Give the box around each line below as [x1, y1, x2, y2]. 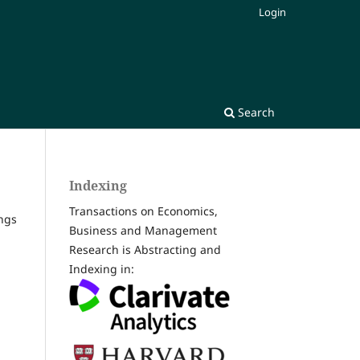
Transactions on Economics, [69, 202, 218, 219]
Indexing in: [69, 260, 134, 276]
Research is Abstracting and [69, 241, 221, 257]
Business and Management [69, 222, 217, 238]
